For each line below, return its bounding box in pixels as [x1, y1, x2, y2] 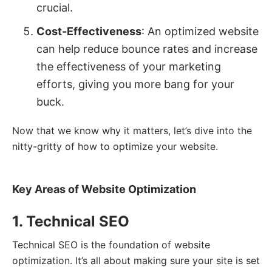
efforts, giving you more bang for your [36, 78, 234, 90]
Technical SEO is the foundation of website [12, 239, 210, 251]
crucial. [36, 1, 73, 14]
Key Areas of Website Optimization [12, 183, 196, 195]
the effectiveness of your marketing [36, 60, 221, 73]
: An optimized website [141, 25, 259, 38]
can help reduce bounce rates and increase [36, 42, 257, 55]
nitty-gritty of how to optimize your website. [12, 140, 218, 152]
